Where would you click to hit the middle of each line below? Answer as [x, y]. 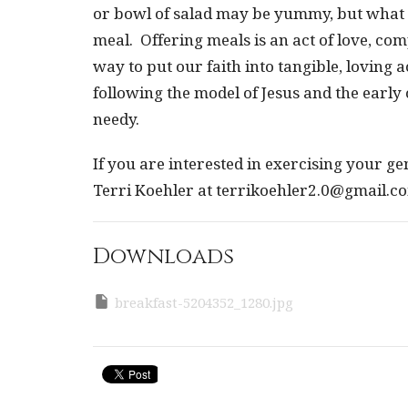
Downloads [163, 256]
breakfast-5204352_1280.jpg [204, 302]
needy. [118, 118]
